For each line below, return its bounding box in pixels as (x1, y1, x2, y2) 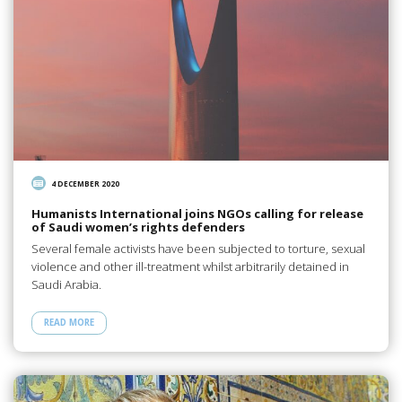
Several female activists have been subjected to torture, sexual (31, 240, 365, 258)
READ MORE (43, 317, 94, 329)
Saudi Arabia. (31, 276, 101, 293)
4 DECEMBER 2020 (51, 179, 120, 189)
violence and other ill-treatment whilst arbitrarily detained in (31, 258, 349, 275)
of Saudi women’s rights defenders (31, 218, 245, 235)
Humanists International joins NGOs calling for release (31, 205, 363, 222)
